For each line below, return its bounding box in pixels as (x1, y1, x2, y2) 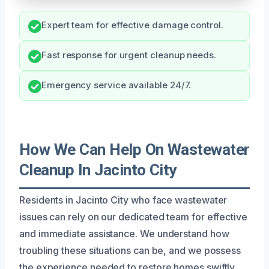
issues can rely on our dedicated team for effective (19, 210, 247, 223)
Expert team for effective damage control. (41, 19, 223, 31)
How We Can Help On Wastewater (19, 140, 250, 159)
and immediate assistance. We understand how (19, 227, 229, 240)
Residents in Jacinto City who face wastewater (19, 193, 228, 206)
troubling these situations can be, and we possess (19, 244, 241, 256)
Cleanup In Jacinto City (19, 160, 177, 179)
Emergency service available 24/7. (41, 79, 192, 91)
